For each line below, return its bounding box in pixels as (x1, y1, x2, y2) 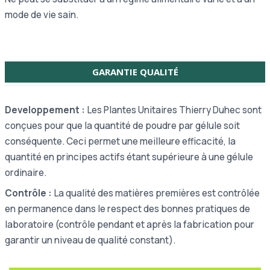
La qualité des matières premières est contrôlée (52, 187, 260, 200)
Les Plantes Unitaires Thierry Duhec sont (85, 104, 262, 117)
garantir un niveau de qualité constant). (5, 234, 175, 247)
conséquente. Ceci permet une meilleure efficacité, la (5, 135, 236, 148)
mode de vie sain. (5, 8, 78, 22)
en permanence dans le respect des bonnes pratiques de (5, 202, 250, 216)
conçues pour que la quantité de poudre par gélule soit (5, 119, 240, 133)
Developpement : (5, 104, 85, 117)
